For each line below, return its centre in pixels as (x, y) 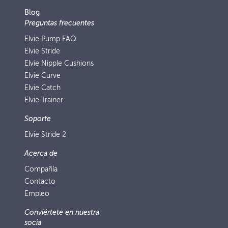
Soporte (38, 119)
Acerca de (41, 153)
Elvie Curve (42, 76)
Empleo (37, 194)
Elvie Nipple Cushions (59, 63)
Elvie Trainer (44, 100)
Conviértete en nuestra (62, 212)
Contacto (40, 181)
